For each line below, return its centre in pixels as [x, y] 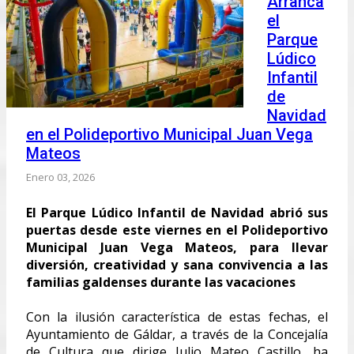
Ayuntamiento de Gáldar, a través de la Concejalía [177, 334]
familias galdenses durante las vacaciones [161, 282]
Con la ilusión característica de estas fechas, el [177, 316]
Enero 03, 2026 [60, 177]
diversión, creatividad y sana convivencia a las [177, 264]
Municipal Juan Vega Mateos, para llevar [177, 247]
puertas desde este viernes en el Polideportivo [177, 230]
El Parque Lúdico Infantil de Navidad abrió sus [177, 212]
